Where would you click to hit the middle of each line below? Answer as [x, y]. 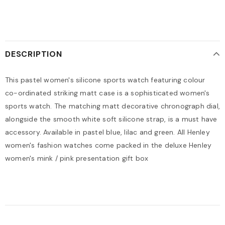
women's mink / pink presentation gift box [77, 158]
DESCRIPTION [34, 54]
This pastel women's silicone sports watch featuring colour [105, 80]
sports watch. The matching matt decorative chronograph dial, [113, 106]
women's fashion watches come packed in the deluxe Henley [108, 145]
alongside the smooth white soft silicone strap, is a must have [111, 119]
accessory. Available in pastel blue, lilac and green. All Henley [107, 132]
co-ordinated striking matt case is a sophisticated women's [107, 93]
